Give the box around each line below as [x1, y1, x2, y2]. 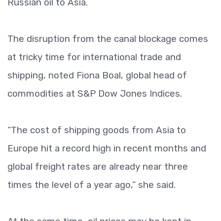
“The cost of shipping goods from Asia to [7, 124, 186, 136]
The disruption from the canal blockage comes [7, 33, 208, 44]
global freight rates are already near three [7, 161, 188, 172]
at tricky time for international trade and [7, 51, 181, 63]
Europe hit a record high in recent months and [7, 143, 206, 154]
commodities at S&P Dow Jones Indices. [7, 88, 182, 99]
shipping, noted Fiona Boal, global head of [7, 70, 187, 81]
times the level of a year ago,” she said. [7, 179, 176, 190]
